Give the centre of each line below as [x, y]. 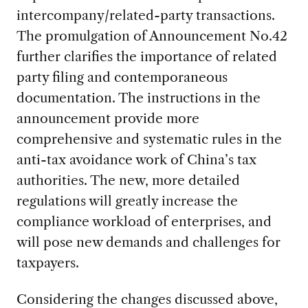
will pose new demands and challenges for [148, 242]
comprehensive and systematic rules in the [149, 139]
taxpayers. [47, 263]
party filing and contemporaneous [122, 77]
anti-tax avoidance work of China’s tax [136, 160]
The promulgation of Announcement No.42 [152, 36]
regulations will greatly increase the [127, 201]
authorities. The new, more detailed [128, 180]
